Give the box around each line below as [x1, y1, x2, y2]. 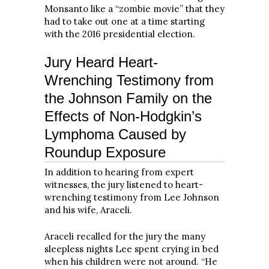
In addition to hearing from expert [44, 166, 194, 178]
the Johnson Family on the [44, 90, 212, 106]
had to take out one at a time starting [44, 15, 205, 27]
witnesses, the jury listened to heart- [44, 179, 203, 190]
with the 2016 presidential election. [44, 28, 195, 40]
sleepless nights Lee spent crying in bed [44, 243, 219, 255]
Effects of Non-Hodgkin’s [44, 108, 202, 124]
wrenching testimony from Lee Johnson [44, 192, 219, 203]
